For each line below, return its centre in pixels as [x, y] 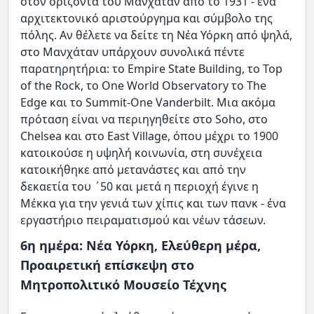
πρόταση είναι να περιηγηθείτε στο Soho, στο [144, 119]
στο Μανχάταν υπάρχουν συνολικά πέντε [132, 52]
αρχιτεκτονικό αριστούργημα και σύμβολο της [146, 18]
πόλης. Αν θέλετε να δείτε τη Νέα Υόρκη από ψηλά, [156, 35]
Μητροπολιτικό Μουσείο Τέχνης [123, 285]
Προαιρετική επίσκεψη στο [107, 265]
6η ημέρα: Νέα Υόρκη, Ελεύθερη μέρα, [141, 246]
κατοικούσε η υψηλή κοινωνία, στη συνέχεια [141, 152]
